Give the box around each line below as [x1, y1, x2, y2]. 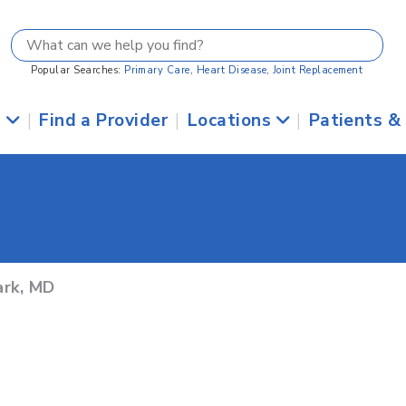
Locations [187, 109, 276, 132]
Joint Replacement [272, 63, 363, 77]
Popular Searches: [31, 63, 125, 77]
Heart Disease [196, 63, 267, 77]
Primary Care [124, 63, 190, 77]
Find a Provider [39, 109, 169, 132]
